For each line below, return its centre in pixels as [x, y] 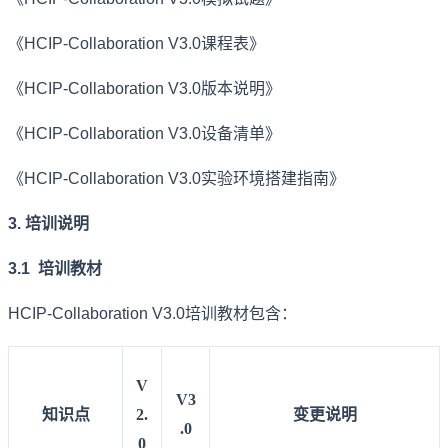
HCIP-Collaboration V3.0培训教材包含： [152, 313]
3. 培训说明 [48, 223]
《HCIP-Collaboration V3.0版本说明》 [144, 88]
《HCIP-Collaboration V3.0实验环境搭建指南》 [176, 178]
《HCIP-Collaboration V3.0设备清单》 [144, 133]
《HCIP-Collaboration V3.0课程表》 [136, 43]
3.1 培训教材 [55, 268]
